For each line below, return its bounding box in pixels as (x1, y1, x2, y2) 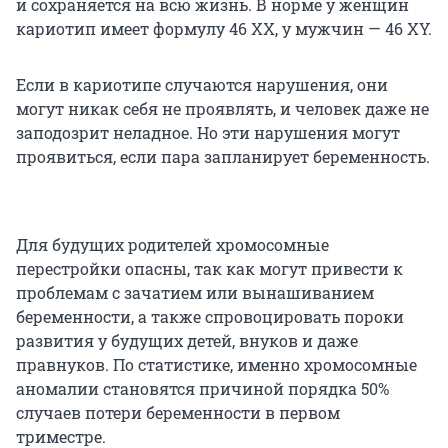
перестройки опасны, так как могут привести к (16, 258, 403, 280)
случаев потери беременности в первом (16, 402, 340, 424)
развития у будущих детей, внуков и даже (16, 330, 358, 352)
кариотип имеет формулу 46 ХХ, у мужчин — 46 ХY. (16, 18, 432, 40)
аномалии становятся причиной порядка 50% (16, 378, 389, 400)
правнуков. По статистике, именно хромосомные (16, 354, 417, 376)
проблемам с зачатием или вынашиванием (16, 282, 374, 304)
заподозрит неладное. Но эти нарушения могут (16, 122, 400, 144)
